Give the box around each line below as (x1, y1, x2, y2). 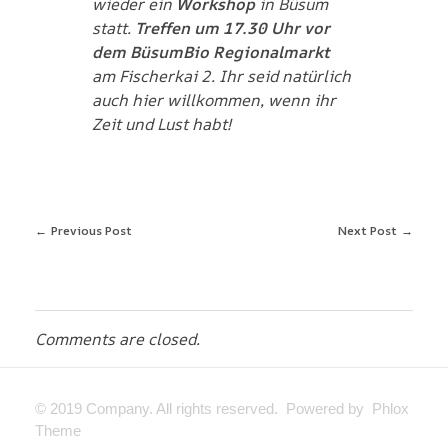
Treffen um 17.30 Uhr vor (134, 16, 330, 39)
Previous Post (50, 221, 132, 239)
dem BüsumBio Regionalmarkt (91, 40, 330, 63)
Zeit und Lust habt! (91, 112, 231, 135)
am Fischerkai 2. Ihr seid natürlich (91, 64, 351, 87)
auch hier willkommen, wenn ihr (91, 88, 336, 111)
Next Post (338, 221, 398, 239)
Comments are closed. (35, 327, 200, 350)
